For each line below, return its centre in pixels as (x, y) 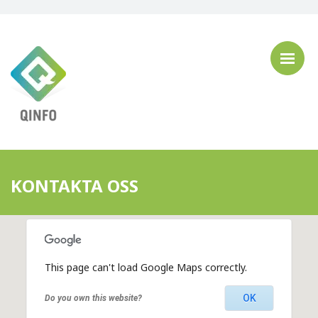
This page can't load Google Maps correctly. (146, 267)
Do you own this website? (93, 298)
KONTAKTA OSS (75, 186)
